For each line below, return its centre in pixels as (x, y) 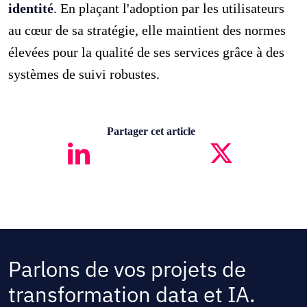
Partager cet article (151, 131)
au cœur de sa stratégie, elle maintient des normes (147, 30)
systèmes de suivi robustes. (84, 74)
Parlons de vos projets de (127, 269)
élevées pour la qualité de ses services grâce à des (147, 52)
